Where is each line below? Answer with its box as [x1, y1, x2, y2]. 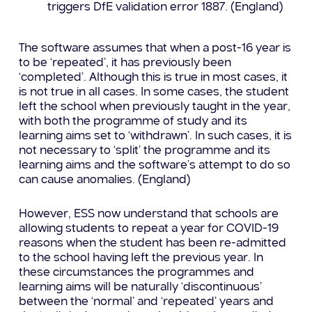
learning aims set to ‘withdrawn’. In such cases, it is [18, 130, 292, 142]
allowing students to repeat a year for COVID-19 [18, 222, 279, 235]
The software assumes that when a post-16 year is [18, 42, 291, 54]
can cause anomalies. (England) [18, 173, 191, 186]
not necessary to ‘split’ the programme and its [18, 144, 270, 157]
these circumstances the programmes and [18, 266, 254, 279]
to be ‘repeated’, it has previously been [18, 56, 231, 69]
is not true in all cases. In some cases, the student [18, 86, 289, 98]
